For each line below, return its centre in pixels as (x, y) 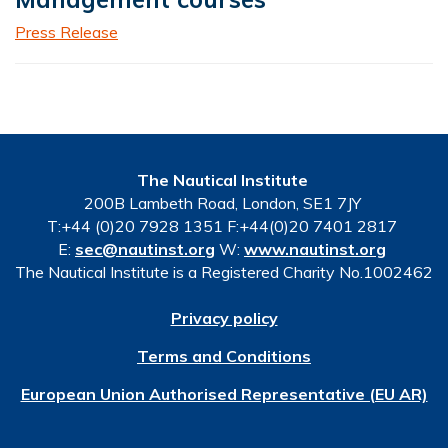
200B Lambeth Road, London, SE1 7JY (224, 202)
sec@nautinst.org (145, 248)
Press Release (66, 31)
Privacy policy (224, 317)
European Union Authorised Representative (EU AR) (224, 393)
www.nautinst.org (315, 248)
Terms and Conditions (224, 355)
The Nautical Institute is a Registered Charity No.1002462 (224, 271)
